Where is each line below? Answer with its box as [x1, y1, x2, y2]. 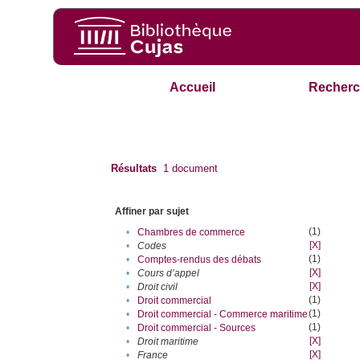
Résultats [111, 162, 157, 175]
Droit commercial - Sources [137, 322, 256, 334]
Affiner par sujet [115, 206, 190, 218]
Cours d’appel [137, 268, 200, 280]
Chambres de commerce [137, 227, 246, 239]
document [169, 162, 219, 175]
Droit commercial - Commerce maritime [137, 309, 309, 321]
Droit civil [137, 281, 178, 293]
